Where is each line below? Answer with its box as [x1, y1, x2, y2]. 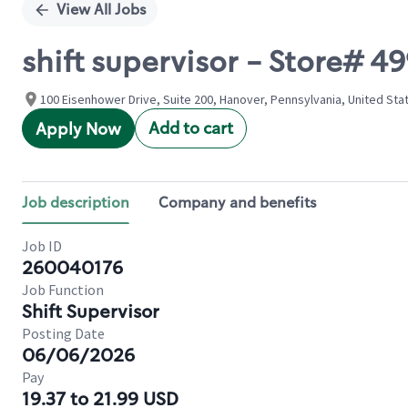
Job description [22, 193, 129, 212]
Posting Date [22, 324, 105, 342]
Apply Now [36, 118, 121, 140]
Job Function [22, 280, 104, 299]
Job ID [22, 237, 62, 255]
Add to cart [148, 117, 233, 139]
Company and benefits [158, 193, 317, 212]
